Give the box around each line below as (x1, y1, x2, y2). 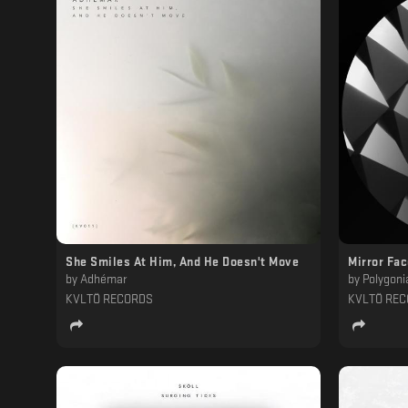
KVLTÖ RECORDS (66, 292, 153, 305)
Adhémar (80, 272, 127, 285)
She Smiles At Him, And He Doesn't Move (66, 255, 299, 268)
